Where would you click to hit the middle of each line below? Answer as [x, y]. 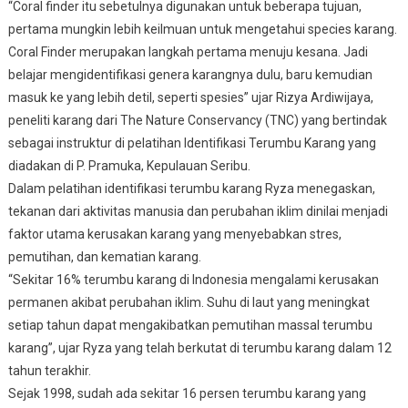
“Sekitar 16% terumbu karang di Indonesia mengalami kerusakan [193, 279]
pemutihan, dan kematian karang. [106, 256]
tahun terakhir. [49, 370]
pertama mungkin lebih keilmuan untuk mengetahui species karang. [202, 29]
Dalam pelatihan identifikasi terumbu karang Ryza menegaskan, [191, 188]
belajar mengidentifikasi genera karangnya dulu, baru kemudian [190, 74]
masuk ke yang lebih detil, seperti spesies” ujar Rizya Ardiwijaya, [190, 97]
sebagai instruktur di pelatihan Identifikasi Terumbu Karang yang [192, 143]
